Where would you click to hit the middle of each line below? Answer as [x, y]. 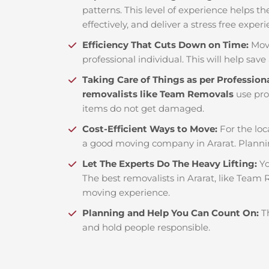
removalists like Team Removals [158, 94]
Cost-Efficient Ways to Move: [151, 129]
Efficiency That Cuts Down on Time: [167, 45]
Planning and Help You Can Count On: [172, 213]
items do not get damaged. [143, 109]
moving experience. [126, 193]
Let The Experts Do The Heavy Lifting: [171, 164]
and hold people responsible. [146, 228]
